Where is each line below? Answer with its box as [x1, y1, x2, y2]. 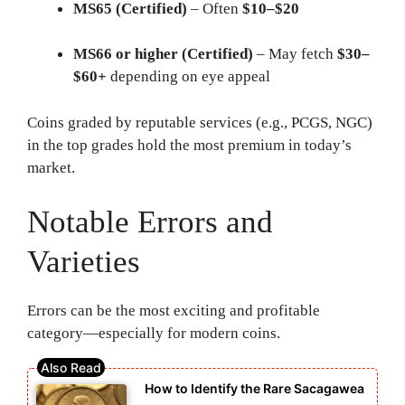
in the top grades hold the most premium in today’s [27, 136, 352, 154]
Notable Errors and [27, 204, 273, 240]
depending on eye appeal [107, 68, 270, 86]
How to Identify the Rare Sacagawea [145, 380, 364, 396]
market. [27, 158, 75, 176]
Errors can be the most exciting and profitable [27, 302, 320, 320]
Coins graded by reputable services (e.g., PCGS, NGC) [27, 113, 372, 131]
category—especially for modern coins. [27, 325, 280, 343]
